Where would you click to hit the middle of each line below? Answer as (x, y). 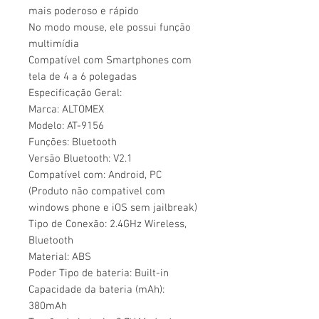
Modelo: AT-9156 (66, 126)
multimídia (54, 44)
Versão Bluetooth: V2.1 (80, 159)
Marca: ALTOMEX (66, 110)
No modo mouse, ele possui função (110, 28)
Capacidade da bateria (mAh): (96, 290)
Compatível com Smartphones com (110, 61)
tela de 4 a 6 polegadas (83, 77)
